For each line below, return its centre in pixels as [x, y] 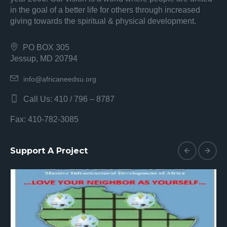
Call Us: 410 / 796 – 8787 [69, 99]
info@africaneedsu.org [60, 79]
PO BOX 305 [46, 47]
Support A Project [49, 151]
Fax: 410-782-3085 [45, 119]
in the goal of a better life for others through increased [105, 10]
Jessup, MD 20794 [44, 59]
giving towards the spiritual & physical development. [103, 21]
